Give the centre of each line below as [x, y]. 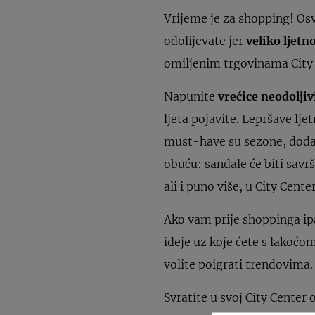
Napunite [190, 96]
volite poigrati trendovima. [239, 264]
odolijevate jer [205, 40]
